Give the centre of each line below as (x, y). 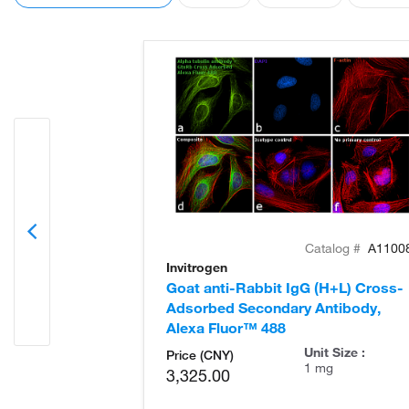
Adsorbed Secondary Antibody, (273, 307)
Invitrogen (197, 267)
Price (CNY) (200, 355)
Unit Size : (334, 352)
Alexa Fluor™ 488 (226, 327)
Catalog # (335, 248)
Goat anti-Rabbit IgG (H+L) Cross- (285, 287)
